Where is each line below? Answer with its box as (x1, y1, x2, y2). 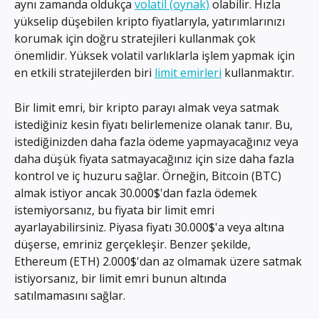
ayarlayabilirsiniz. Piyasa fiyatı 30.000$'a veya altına (14, 219, 287, 235)
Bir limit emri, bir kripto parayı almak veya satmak (14, 99, 282, 115)
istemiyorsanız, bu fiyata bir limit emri (14, 202, 217, 218)
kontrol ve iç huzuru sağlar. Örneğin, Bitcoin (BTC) (14, 167, 284, 184)
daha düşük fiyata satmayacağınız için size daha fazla (14, 150, 297, 167)
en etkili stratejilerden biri (14, 65, 155, 81)
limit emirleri (155, 65, 221, 81)
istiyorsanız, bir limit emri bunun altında (14, 270, 229, 286)
